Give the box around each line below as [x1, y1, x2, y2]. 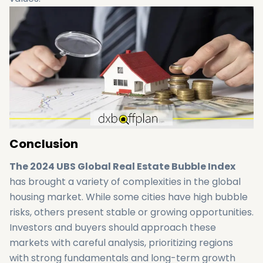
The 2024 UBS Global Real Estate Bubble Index [9, 160, 235, 173]
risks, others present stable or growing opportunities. [9, 205, 254, 219]
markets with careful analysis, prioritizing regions [9, 236, 233, 249]
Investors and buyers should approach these [9, 221, 216, 234]
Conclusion [9, 136, 78, 152]
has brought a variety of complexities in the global [9, 175, 241, 188]
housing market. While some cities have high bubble [9, 190, 248, 204]
